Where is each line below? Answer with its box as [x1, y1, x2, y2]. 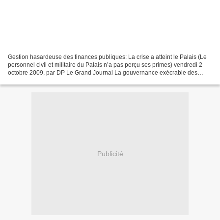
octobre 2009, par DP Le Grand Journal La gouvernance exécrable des [8, 69, 197, 77]
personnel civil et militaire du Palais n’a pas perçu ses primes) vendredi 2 [8, 61, 202, 69]
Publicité [97, 149, 123, 158]
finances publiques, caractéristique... [8, 77, 105, 84]
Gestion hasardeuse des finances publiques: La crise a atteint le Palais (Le [8, 54, 207, 61]
